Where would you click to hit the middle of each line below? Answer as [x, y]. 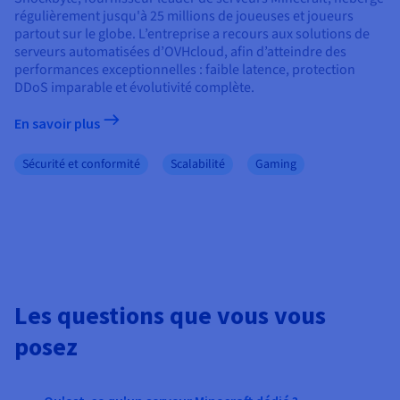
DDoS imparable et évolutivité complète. [134, 88]
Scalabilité [198, 165]
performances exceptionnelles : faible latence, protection [185, 70]
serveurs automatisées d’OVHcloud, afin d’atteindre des [180, 52]
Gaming [276, 165]
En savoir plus [58, 124]
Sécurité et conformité [81, 165]
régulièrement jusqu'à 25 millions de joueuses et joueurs [184, 17]
